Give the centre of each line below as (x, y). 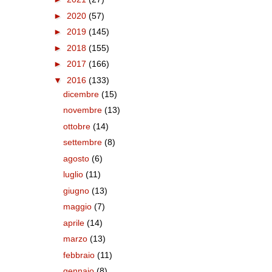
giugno (78, 190)
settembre (84, 142)
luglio (75, 174)
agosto (78, 158)
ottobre (78, 126)
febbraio (80, 255)
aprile (75, 223)
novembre (84, 110)
